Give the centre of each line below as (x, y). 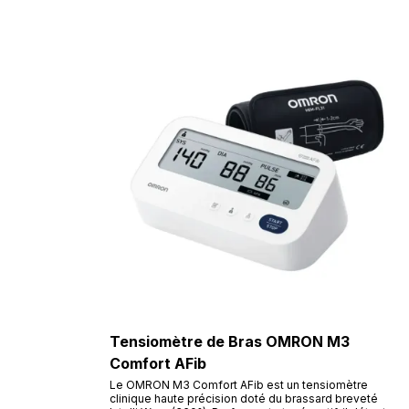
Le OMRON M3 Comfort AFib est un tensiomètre (239, 384)
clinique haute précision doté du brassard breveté (244, 398)
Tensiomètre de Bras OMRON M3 (230, 341)
